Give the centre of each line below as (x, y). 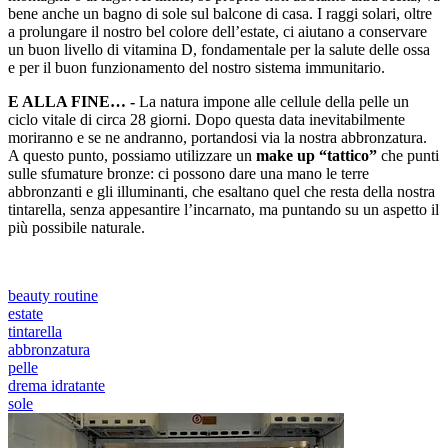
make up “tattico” (316, 155)
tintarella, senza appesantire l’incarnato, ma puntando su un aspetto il (223, 209)
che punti (410, 155)
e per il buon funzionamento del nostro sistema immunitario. (198, 67)
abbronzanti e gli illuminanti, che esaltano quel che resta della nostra (221, 191)
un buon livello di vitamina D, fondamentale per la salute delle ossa (219, 49)
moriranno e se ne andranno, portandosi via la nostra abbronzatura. (217, 137)
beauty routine (53, 295)
